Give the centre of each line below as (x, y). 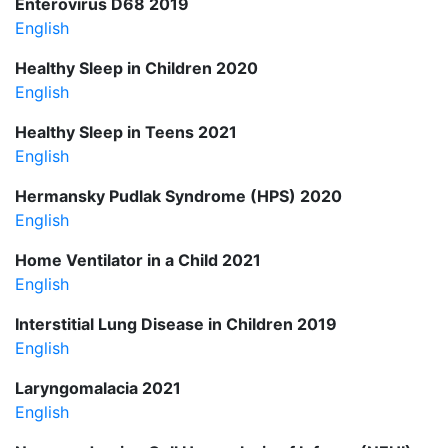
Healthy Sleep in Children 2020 (136, 67)
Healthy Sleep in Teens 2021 (126, 131)
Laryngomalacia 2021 (98, 387)
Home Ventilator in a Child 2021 (138, 259)
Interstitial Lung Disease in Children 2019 (176, 323)
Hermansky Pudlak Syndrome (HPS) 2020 (178, 195)
